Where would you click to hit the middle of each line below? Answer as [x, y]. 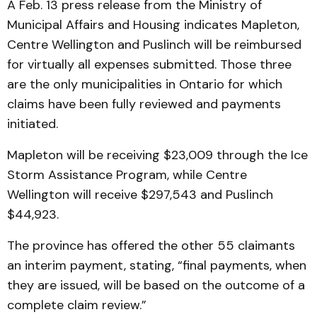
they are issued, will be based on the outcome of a [156, 285]
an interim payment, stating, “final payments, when [157, 265]
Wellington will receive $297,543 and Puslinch [140, 195]
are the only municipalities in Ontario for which [145, 84]
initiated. [33, 124]
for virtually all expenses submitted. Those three [149, 64]
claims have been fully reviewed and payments [144, 104]
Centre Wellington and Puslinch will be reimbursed [154, 45]
